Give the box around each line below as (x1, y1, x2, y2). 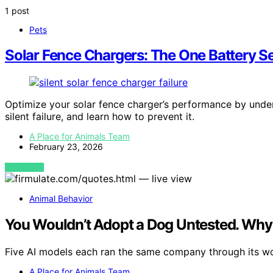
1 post (5, 5, 29, 16)
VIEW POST (5, 163, 44, 172)
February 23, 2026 (29, 141, 103, 152)
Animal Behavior (29, 193, 93, 204)
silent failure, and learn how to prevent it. (5, 110, 194, 123)
